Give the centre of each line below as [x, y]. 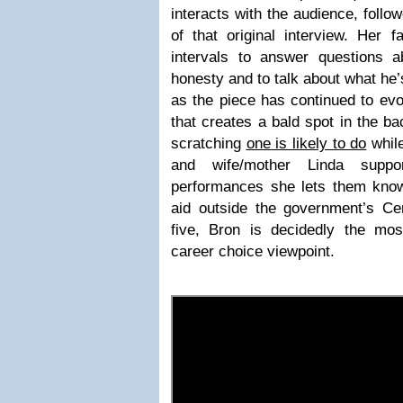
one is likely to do [306, 143]
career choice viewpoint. [253, 251]
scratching [209, 143]
